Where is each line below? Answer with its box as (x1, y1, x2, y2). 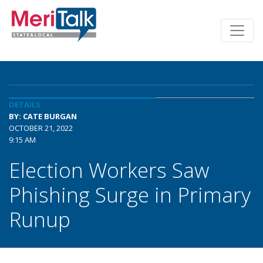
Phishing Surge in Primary (9, 180, 251, 208)
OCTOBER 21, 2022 (9, 123, 73, 133)
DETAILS (9, 99, 41, 110)
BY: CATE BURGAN (9, 111, 77, 122)
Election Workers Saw (9, 156, 209, 184)
